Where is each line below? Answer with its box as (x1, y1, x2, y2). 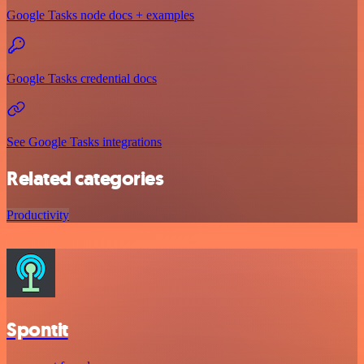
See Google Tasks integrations (6, 135, 162, 149)
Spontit (6, 316, 68, 343)
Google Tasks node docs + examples (6, 8, 194, 23)
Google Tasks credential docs (6, 71, 157, 86)
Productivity (6, 207, 69, 222)
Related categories (6, 166, 164, 192)
